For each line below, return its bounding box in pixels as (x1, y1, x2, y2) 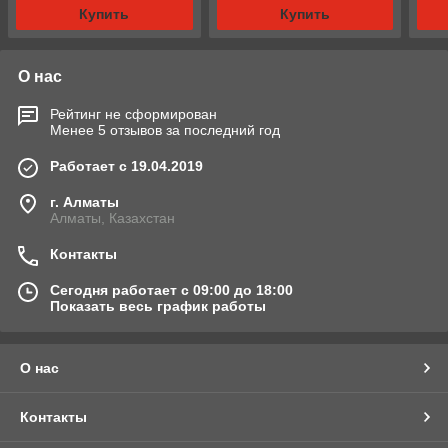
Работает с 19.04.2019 (50, 158, 203, 175)
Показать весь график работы (50, 298, 266, 315)
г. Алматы (50, 194, 119, 211)
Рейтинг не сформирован (50, 106, 217, 123)
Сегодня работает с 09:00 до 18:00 (50, 282, 293, 299)
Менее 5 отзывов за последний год (50, 122, 280, 139)
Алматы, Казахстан (50, 210, 175, 227)
